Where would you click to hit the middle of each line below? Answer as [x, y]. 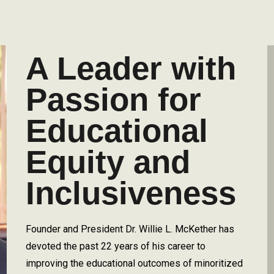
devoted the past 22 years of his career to [115, 246]
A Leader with [131, 68]
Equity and [108, 162]
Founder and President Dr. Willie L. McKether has [130, 229]
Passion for [113, 99]
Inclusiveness [131, 193]
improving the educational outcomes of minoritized [134, 263]
